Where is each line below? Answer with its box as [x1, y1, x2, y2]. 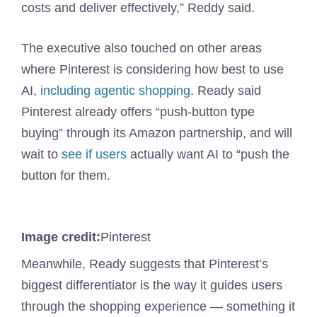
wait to [21, 147, 62, 162]
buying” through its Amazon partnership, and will [21, 126, 292, 141]
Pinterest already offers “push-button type [21, 105, 255, 120]
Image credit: [21, 230, 100, 245]
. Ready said [190, 83, 261, 98]
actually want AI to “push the [127, 147, 289, 162]
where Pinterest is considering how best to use [21, 62, 284, 77]
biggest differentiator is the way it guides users [21, 278, 282, 293]
